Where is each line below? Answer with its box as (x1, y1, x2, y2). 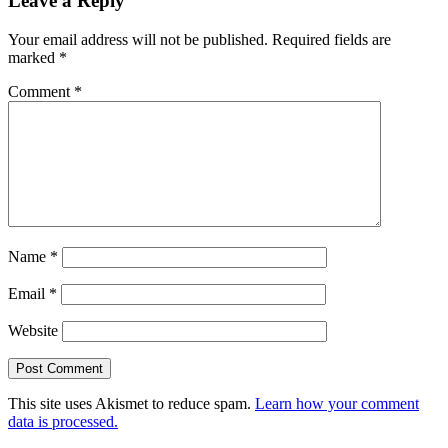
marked (8, 49, 59, 66)
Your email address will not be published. (8, 31, 268, 48)
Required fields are (272, 31, 391, 48)
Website (8, 322, 58, 339)
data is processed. (8, 413, 118, 430)
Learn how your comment (255, 395, 419, 412)
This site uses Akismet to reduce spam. (8, 395, 255, 412)
